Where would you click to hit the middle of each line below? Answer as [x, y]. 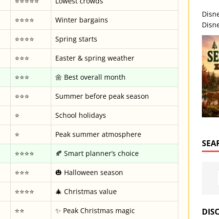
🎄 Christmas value [86, 191]
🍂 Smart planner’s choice [97, 153]
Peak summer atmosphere [98, 134]
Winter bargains [82, 20]
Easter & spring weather [95, 58]
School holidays [81, 115]
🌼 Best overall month [90, 77]
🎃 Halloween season [89, 172]
